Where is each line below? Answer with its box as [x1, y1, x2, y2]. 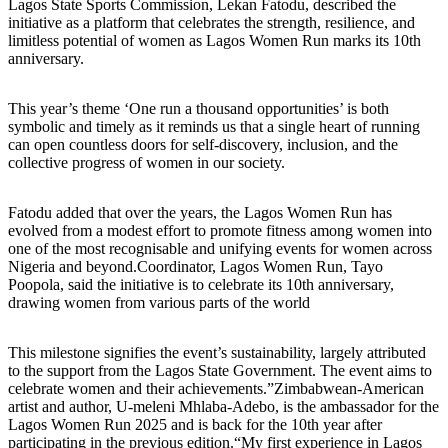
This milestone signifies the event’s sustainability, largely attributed [8, 343, 426, 361]
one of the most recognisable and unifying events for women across [8, 239, 432, 257]
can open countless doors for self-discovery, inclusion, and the [8, 135, 398, 153]
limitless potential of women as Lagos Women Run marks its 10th [8, 31, 421, 49]
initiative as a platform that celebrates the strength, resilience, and [8, 13, 415, 31]
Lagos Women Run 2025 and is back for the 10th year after [8, 415, 382, 433]
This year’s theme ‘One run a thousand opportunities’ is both [8, 99, 389, 117]
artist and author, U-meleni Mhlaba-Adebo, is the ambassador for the [8, 397, 439, 415]
